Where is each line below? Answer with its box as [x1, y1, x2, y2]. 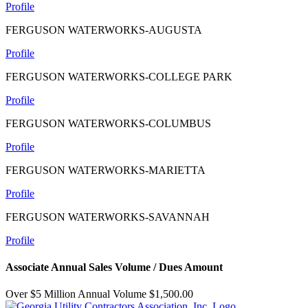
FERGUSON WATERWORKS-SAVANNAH [5, 210, 210, 223]
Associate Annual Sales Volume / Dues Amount [5, 261, 223, 274]
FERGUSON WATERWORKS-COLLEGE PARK [5, 70, 232, 82]
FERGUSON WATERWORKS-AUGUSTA [5, 23, 202, 36]
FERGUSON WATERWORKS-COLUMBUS [5, 117, 211, 129]
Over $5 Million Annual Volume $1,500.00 [5, 288, 193, 300]
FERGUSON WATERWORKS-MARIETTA [5, 164, 206, 176]
